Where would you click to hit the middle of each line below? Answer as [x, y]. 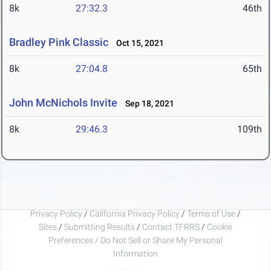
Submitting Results [100, 227]
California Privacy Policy [135, 213]
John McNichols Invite [63, 103]
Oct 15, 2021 [137, 43]
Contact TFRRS [172, 227]
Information [135, 253]
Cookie [220, 227]
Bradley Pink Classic [59, 42]
